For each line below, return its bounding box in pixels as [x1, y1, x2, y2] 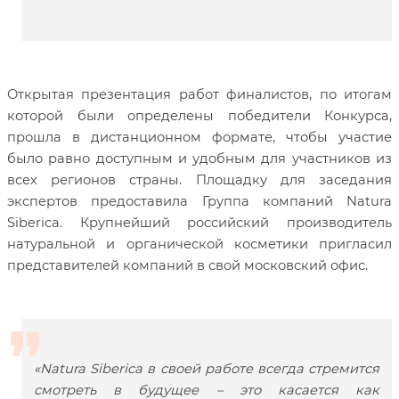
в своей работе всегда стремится [142, 361, 380, 378]
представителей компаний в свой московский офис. [7, 257, 368, 274]
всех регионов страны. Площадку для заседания [7, 172, 392, 189]
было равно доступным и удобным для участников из [7, 151, 392, 167]
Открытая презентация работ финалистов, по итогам [7, 86, 392, 103]
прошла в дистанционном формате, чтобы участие [7, 129, 392, 146]
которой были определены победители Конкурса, [7, 108, 392, 125]
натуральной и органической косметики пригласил [7, 236, 392, 253]
